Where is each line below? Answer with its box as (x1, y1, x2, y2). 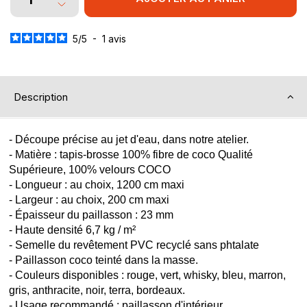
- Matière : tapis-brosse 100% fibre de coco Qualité (9, 148, 253, 160)
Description (13, 90, 68, 103)
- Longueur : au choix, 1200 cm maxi (9, 178, 184, 191)
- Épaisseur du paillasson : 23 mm (9, 208, 173, 221)
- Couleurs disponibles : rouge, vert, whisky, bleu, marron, (9, 269, 286, 281)
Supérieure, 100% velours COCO (9, 163, 171, 175)
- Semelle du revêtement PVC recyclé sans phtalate (9, 238, 259, 251)
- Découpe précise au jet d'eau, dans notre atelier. (9, 133, 249, 145)
